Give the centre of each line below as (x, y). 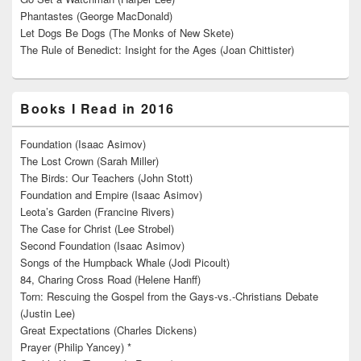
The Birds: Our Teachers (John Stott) (106, 178)
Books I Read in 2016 (98, 109)
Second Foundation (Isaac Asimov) (102, 246)
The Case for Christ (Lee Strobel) (97, 229)
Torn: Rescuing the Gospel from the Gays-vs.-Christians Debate (169, 297)
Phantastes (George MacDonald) (96, 16)
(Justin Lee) (48, 313)
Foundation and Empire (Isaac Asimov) (111, 195)
